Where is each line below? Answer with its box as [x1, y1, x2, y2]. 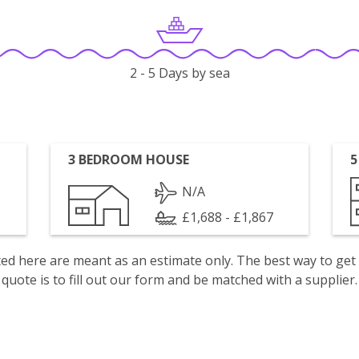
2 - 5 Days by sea [129, 64, 230, 83]
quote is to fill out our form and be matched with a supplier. [2, 271, 357, 288]
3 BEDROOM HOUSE [68, 151, 190, 168]
